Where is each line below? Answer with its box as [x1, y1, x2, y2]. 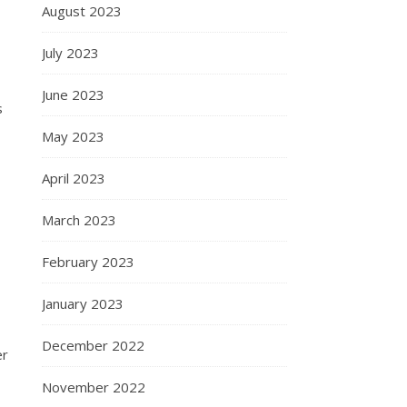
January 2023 [42, 294, 124, 313]
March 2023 [42, 211, 116, 229]
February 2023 [42, 253, 134, 271]
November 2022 [42, 378, 145, 396]
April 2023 [42, 169, 105, 187]
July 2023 [42, 44, 99, 62]
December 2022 [42, 336, 144, 354]
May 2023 [42, 127, 104, 145]
